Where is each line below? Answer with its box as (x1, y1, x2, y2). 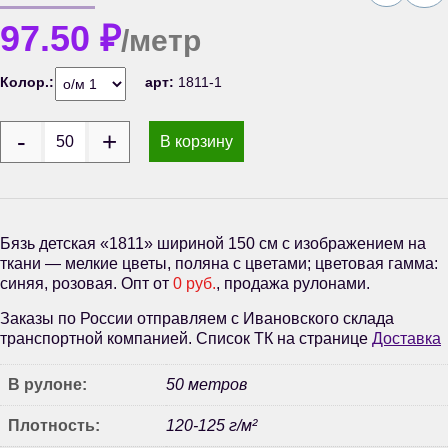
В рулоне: (8, 375, 87, 393)
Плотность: (8, 416, 100, 434)
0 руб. (173, 274, 216, 292)
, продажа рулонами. (216, 274, 370, 292)
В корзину (160, 132, 233, 150)
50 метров (166, 375, 247, 393)
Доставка (372, 329, 441, 347)
